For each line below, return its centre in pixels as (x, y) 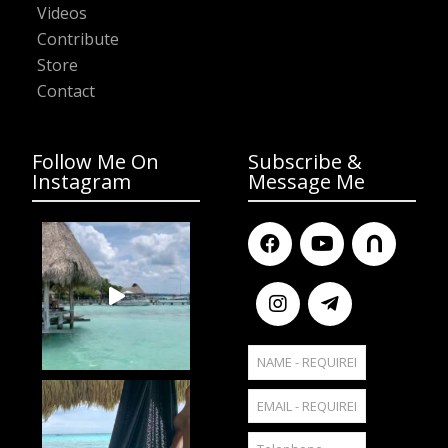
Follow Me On (95, 161)
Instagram (81, 181)
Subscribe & (305, 161)
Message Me (306, 181)
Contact (66, 90)
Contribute (78, 38)
